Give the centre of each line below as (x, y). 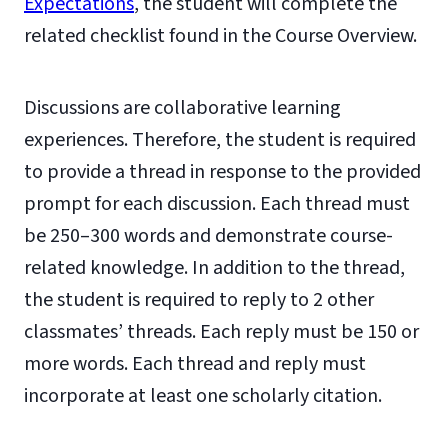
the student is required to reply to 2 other (199, 300)
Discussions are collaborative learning (182, 108)
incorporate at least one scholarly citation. (203, 396)
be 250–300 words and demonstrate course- (208, 236)
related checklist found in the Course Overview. (220, 36)
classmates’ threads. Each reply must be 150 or (221, 332)
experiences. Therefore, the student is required (220, 140)
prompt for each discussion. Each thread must (217, 204)
